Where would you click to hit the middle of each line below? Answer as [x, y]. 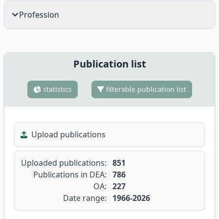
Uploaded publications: [64, 163]
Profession [39, 15]
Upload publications [67, 134]
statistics [56, 89]
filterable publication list [145, 89]
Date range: [85, 198]
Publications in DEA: [70, 175]
